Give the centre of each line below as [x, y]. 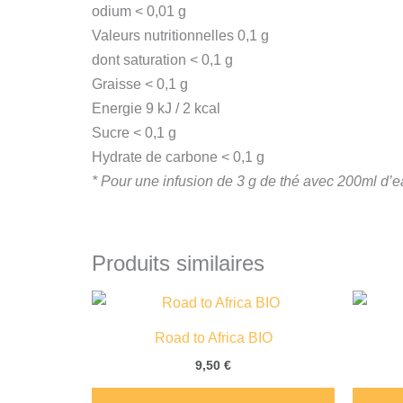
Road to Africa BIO [213, 338]
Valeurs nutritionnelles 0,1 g [180, 35]
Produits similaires [178, 263]
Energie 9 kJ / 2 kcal [156, 108]
